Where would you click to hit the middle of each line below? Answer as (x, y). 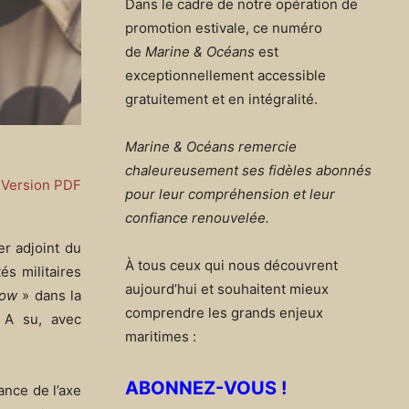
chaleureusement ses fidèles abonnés (248, 171)
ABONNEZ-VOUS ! (206, 388)
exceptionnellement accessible (225, 76)
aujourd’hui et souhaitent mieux (227, 289)
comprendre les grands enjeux (224, 313)
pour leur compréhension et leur (230, 194)
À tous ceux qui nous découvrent (231, 266)
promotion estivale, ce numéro (224, 28)
